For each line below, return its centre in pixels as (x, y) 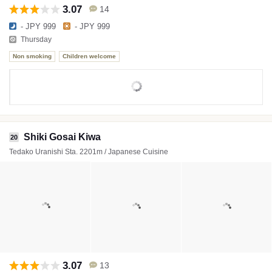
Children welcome (89, 56)
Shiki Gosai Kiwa (62, 137)
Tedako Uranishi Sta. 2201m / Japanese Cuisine (89, 151)
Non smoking (32, 56)
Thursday (36, 40)
